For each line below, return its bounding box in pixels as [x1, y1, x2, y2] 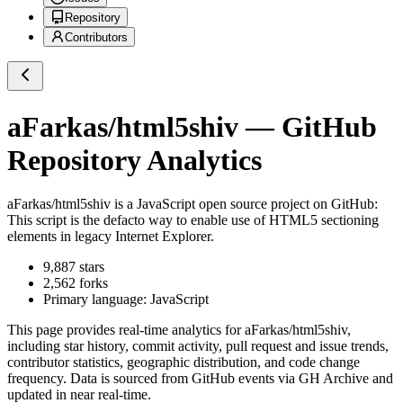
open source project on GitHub [195, 196, 374, 212]
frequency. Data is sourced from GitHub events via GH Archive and [7, 371, 393, 387]
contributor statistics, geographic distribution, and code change [7, 354, 360, 371]
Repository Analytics [7, 143, 262, 176]
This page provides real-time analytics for [7, 322, 245, 338]
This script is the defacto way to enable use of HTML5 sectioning [7, 212, 379, 228]
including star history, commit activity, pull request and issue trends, [7, 338, 389, 354]
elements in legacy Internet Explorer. [7, 228, 214, 245]
